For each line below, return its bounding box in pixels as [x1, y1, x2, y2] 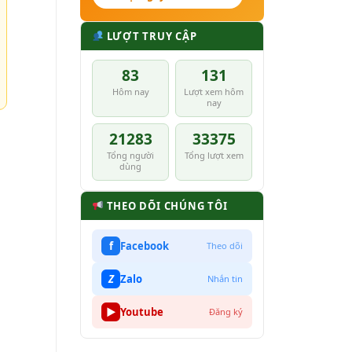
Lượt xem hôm [184, 85, 244, 97]
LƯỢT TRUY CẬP [103, 28, 197, 43]
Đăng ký [209, 306, 243, 318]
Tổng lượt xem [184, 148, 244, 161]
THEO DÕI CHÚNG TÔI [103, 198, 228, 213]
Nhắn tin [207, 273, 243, 285]
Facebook [120, 238, 169, 253]
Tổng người [107, 148, 154, 161]
